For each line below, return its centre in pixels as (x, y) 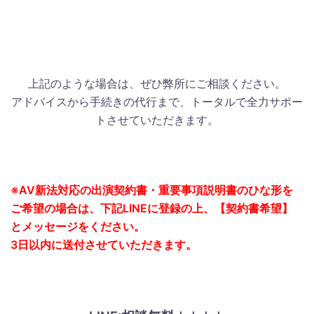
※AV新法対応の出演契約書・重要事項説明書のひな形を (152, 190)
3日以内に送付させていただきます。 (104, 245)
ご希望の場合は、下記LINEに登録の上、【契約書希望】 (152, 209)
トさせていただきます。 (157, 120)
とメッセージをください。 (78, 227)
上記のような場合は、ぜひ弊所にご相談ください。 (157, 84)
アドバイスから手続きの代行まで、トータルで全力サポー (157, 102)
